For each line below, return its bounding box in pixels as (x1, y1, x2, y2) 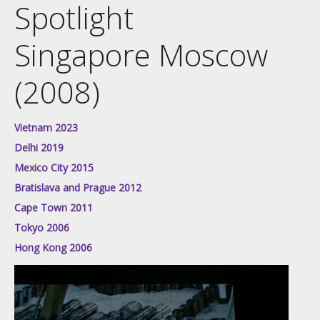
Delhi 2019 (14, 140, 64, 154)
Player (14, 286, 42, 301)
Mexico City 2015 (14, 160, 94, 174)
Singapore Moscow (14, 34, 268, 75)
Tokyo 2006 (14, 220, 69, 234)
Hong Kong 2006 (14, 240, 92, 254)
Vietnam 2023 (14, 120, 78, 134)
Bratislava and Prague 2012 (14, 180, 141, 194)
